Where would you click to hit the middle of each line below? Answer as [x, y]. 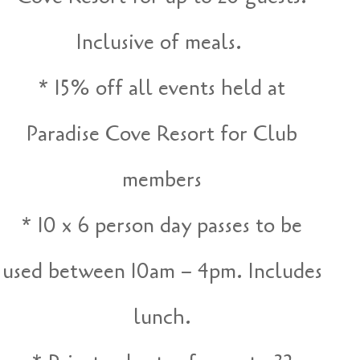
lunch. [162, 317]
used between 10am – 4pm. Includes [162, 272]
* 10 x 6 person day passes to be [162, 226]
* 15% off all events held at [162, 88]
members [162, 180]
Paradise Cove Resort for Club [162, 134]
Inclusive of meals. [162, 43]
